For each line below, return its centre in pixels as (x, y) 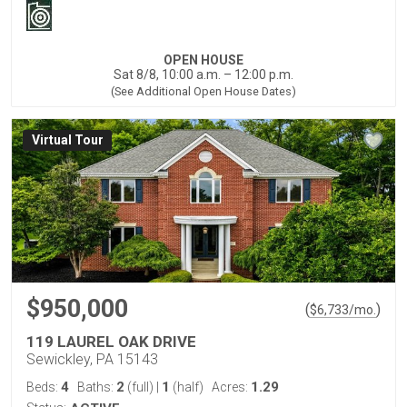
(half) (187, 387)
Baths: (97, 387)
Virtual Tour (67, 140)
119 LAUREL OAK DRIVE (111, 342)
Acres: (231, 387)
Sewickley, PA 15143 (92, 360)
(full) (140, 387)
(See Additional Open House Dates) (203, 92)
